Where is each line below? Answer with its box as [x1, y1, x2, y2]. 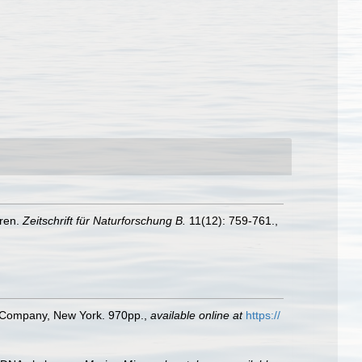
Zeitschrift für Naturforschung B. [23, 213, 186, 227]
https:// [246, 308, 280, 322]
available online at [150, 308, 242, 322]
